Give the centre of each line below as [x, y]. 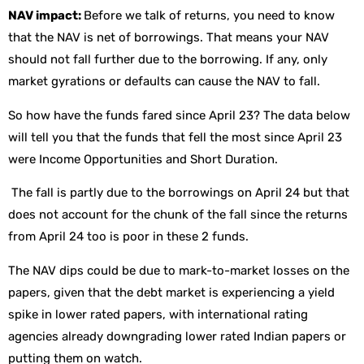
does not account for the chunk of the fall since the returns [178, 215]
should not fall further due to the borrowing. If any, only [168, 60]
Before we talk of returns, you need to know [209, 16]
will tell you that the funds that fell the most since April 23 [175, 137]
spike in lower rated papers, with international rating [158, 314]
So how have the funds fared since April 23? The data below [179, 115]
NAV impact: [46, 16]
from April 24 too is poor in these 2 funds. [128, 237]
